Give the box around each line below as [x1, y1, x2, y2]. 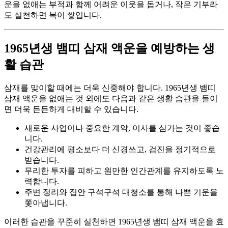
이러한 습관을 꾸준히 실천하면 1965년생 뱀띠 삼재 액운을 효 [4, 217, 224, 226]
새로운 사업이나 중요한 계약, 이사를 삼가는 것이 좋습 [24, 124, 220, 133]
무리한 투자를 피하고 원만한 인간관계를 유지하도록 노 [24, 166, 224, 176]
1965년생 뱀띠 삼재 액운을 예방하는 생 [4, 42, 215, 55]
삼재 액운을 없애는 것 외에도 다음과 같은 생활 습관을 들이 [4, 94, 218, 103]
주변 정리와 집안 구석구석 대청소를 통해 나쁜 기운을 [24, 188, 218, 197]
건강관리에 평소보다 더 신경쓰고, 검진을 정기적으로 [24, 145, 216, 154]
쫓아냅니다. [24, 198, 67, 208]
